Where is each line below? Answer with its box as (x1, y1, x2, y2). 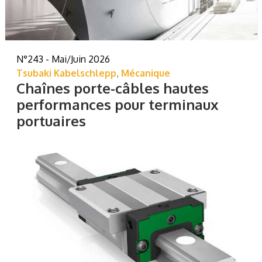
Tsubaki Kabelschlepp (16, 67, 116, 80)
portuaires (16, 112, 86, 130)
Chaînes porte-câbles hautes (16, 79, 209, 98)
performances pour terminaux (16, 95, 219, 114)
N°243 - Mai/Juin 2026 (16, 53, 110, 65)
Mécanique (120, 67, 170, 80)
